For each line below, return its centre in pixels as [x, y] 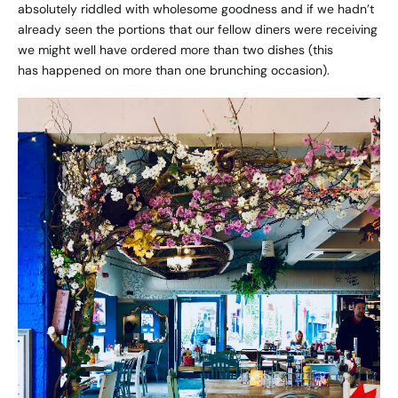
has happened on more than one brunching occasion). [174, 71]
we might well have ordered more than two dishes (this [175, 50]
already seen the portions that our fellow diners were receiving [198, 30]
